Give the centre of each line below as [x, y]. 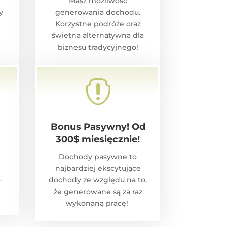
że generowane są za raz [98, 192]
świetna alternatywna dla [98, 36]
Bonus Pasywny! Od [98, 127]
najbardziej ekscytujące [98, 168]
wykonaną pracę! [98, 203]
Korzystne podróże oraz [98, 24]
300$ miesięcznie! [98, 140]
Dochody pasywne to [98, 157]
